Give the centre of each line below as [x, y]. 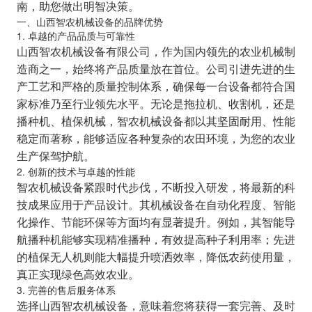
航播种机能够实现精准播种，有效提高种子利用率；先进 [156, 239]
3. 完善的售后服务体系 [66, 290]
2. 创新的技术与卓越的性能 [76, 172]
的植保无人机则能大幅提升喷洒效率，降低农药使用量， [156, 257]
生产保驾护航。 [55, 156]
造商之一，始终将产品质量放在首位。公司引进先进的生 [156, 69]
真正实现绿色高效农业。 [78, 274]
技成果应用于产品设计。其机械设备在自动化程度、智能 [156, 204]
